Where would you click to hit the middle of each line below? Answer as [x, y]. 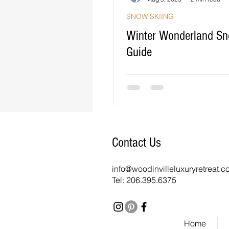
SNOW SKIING [150, 16]
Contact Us [136, 143]
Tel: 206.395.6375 [144, 180]
